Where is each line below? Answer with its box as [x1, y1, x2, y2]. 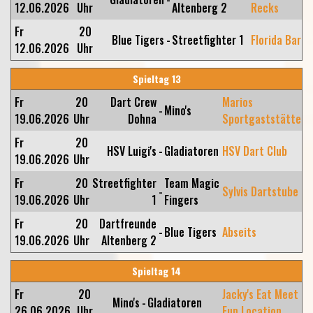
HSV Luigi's [107, 143, 156, 159]
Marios [222, 94, 253, 110]
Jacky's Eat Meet [222, 286, 298, 303]
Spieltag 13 [132, 71, 181, 86]
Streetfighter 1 [172, 31, 244, 48]
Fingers [164, 191, 198, 208]
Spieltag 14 [132, 263, 181, 278]
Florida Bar [251, 31, 301, 48]
